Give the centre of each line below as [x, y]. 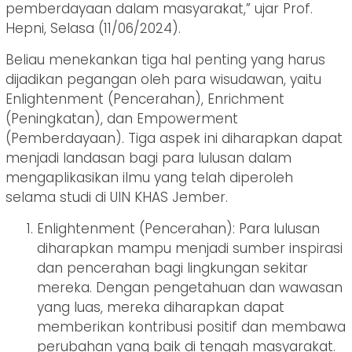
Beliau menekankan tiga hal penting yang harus [165, 60]
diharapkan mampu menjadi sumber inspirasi [190, 249]
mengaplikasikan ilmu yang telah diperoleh [149, 178]
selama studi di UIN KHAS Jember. [117, 198]
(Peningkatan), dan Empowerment [122, 119]
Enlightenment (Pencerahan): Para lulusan [178, 229]
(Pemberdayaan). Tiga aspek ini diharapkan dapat [174, 139]
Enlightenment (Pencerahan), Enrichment [145, 99]
